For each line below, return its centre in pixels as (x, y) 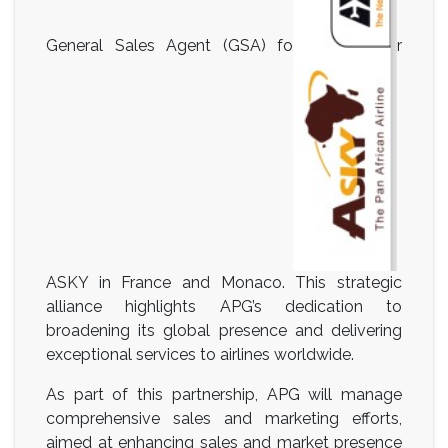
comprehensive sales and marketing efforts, (224, 418)
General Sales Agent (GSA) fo (169, 45)
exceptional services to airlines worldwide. (200, 354)
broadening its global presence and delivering (224, 330)
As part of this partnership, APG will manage (224, 394)
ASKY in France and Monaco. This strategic (224, 282)
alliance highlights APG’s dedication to (224, 306)
